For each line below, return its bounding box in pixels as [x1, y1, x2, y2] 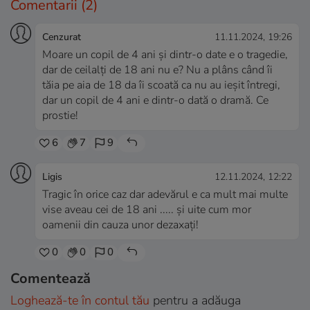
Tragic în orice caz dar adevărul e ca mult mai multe [42, 186, 288, 202]
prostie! [42, 107, 78, 123]
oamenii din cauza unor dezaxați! [42, 217, 199, 232]
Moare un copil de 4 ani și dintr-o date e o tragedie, [42, 46, 288, 62]
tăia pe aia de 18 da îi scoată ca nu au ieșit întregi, [42, 77, 280, 93]
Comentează [10, 268, 91, 288]
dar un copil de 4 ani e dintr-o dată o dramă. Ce [42, 92, 268, 108]
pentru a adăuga [149, 291, 241, 309]
